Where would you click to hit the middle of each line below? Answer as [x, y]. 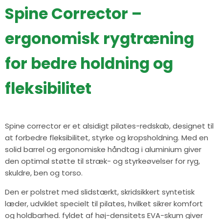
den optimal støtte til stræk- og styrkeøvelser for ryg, [102, 161]
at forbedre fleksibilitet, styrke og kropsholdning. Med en [107, 138]
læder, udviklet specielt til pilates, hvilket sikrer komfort [104, 204]
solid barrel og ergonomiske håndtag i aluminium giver [103, 149]
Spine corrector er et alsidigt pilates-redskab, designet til [109, 126]
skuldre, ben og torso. [44, 173]
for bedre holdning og [89, 64]
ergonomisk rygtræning [99, 39]
